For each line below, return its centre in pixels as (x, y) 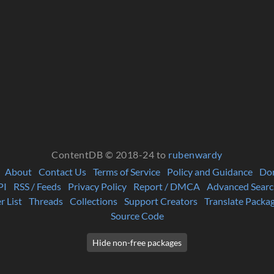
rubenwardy (195, 154)
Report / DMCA (166, 186)
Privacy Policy (97, 186)
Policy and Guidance (210, 171)
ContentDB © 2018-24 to (110, 154)
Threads (46, 201)
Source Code (137, 215)
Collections (94, 201)
